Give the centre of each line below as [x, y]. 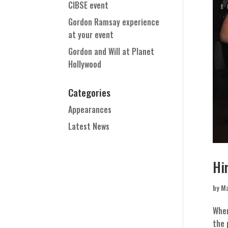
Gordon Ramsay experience [114, 22]
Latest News [89, 126]
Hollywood [85, 64]
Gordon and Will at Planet [111, 51]
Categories [90, 92]
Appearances [90, 109]
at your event [91, 35]
